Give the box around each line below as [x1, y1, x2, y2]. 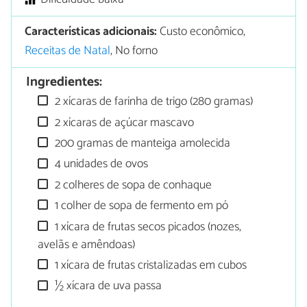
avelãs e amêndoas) [38, 234, 136, 255]
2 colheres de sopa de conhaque [52, 175, 212, 195]
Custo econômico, [157, 22, 246, 42]
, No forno [110, 41, 158, 61]
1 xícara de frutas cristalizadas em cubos [52, 255, 247, 275]
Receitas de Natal [25, 41, 111, 61]
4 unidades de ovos [52, 154, 149, 175]
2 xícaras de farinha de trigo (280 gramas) [52, 92, 254, 112]
